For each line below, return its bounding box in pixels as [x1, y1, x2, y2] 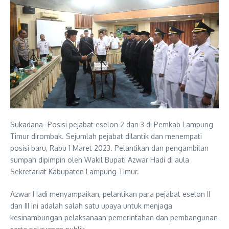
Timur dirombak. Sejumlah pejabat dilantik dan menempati [10, 132, 202, 141]
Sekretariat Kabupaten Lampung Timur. [10, 167, 139, 176]
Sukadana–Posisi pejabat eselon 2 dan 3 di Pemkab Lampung [10, 120, 213, 129]
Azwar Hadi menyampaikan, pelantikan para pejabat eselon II [10, 190, 210, 199]
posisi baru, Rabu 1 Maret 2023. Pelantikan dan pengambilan [10, 144, 209, 153]
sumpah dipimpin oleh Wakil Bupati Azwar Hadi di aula [10, 155, 189, 165]
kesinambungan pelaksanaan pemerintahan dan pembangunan [10, 213, 218, 222]
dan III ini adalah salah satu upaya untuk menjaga [10, 201, 172, 211]
